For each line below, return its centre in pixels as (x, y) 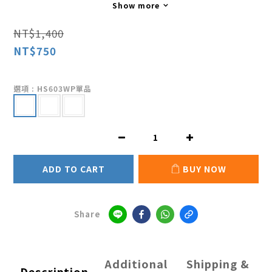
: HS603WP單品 (62, 88)
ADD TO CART (73, 168)
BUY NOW (205, 168)
